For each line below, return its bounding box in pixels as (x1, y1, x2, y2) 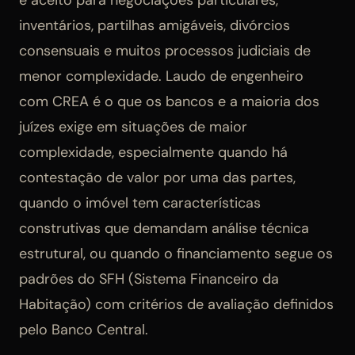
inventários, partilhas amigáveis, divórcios (19, 15, 290, 35)
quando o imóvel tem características (19, 193, 261, 212)
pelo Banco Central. (19, 319, 148, 339)
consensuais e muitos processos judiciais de (19, 40, 311, 60)
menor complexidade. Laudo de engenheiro (19, 66, 303, 86)
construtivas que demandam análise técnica (19, 218, 309, 238)
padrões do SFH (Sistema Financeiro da (19, 269, 279, 288)
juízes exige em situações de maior (19, 116, 247, 136)
